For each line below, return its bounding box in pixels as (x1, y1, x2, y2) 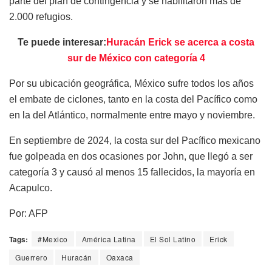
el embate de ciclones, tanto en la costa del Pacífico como (9, 93, 257, 104)
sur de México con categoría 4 (67, 52, 205, 63)
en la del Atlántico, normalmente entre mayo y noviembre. (9, 109, 255, 120)
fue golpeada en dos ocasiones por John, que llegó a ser (9, 151, 253, 161)
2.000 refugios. (9, 11, 73, 22)
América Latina (81, 233, 136, 244)
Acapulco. (9, 182, 52, 193)
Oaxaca (106, 251, 134, 262)
